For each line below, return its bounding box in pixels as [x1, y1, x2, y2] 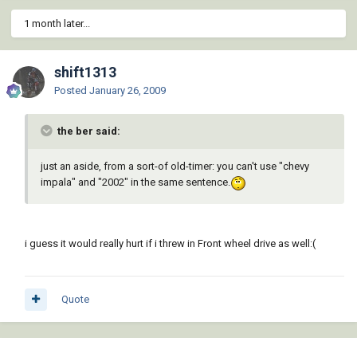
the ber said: [55, 125, 120, 138]
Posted [54, 84, 89, 97]
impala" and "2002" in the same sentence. [41, 176, 230, 189]
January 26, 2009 [89, 84, 166, 97]
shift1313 [54, 64, 116, 81]
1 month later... [24, 18, 90, 30]
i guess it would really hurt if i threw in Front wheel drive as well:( [25, 237, 316, 249]
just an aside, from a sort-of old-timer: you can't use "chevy [41, 160, 309, 173]
